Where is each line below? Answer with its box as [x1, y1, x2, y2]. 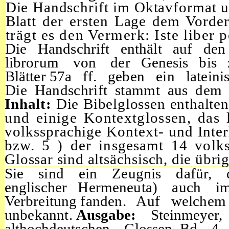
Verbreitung [4, 192, 81, 209]
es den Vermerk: [41, 27, 155, 43]
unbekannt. [4, 206, 76, 223]
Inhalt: [5, 96, 56, 112]
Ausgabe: [76, 206, 151, 223]
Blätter [5, 68, 50, 85]
